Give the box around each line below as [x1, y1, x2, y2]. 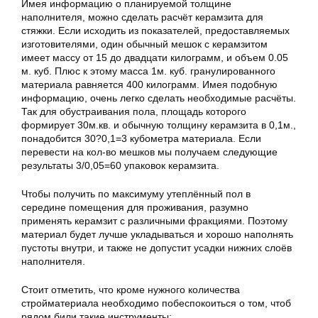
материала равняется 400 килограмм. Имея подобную [21, 79, 278, 90]
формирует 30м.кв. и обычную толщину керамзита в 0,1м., [21, 119, 296, 131]
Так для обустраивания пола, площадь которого [21, 106, 246, 117]
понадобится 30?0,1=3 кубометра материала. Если [21, 133, 261, 144]
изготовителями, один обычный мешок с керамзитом [21, 38, 268, 50]
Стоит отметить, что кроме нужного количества [21, 284, 240, 295]
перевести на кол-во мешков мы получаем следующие [21, 146, 278, 158]
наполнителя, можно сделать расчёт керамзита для [21, 11, 263, 23]
